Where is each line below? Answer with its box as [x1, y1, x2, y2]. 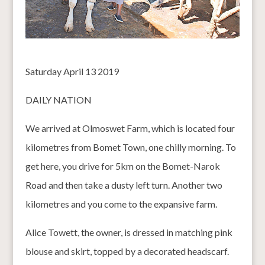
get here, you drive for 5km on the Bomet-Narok [25, 160, 220, 172]
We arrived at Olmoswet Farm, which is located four [25, 122, 235, 134]
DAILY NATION [25, 93, 92, 105]
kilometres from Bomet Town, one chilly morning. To [25, 141, 236, 153]
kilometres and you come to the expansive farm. [25, 198, 217, 209]
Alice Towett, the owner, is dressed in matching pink [25, 226, 232, 238]
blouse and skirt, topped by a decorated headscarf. [25, 245, 229, 257]
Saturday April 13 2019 [25, 65, 119, 77]
